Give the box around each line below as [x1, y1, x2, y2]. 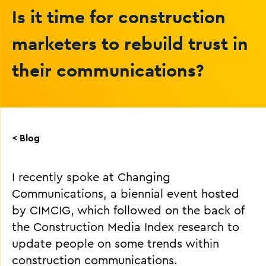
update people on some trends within [12, 238, 219, 250]
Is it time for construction [12, 5, 226, 28]
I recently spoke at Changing [12, 172, 170, 183]
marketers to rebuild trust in [12, 32, 248, 55]
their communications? [12, 59, 204, 81]
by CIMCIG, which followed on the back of [12, 205, 244, 217]
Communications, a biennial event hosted [12, 188, 239, 200]
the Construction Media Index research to [12, 221, 239, 233]
